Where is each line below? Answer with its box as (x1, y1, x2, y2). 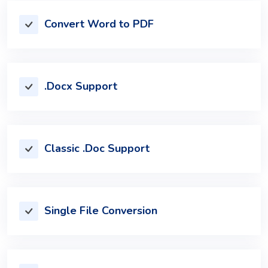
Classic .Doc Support (44, 141, 150, 156)
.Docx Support (44, 79, 117, 94)
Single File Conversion (44, 203, 157, 218)
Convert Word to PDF (44, 17, 154, 32)
